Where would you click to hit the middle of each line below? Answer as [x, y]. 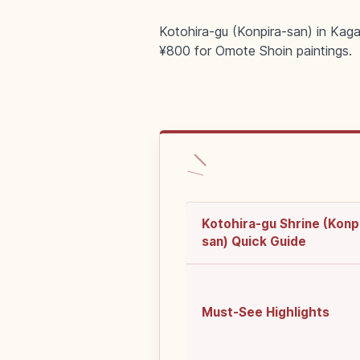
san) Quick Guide [254, 242]
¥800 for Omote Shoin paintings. [256, 51]
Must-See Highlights [266, 313]
